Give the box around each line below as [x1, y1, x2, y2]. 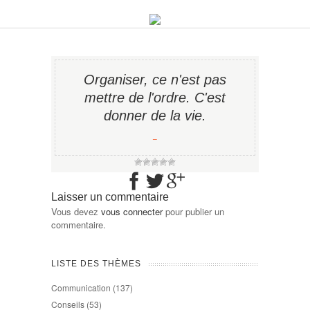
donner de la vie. [104, 108, 206, 123]
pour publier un [163, 205, 224, 218]
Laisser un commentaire [51, 191, 169, 203]
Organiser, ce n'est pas [84, 72, 226, 87]
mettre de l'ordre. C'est [84, 90, 226, 105]
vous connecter [101, 205, 163, 218]
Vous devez [51, 205, 101, 218]
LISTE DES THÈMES [51, 259, 141, 268]
